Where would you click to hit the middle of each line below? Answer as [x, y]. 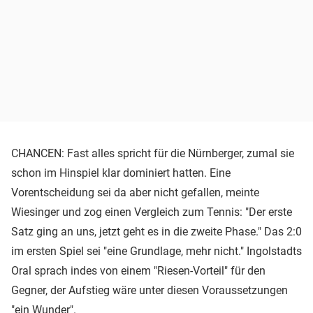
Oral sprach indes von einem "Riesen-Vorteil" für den [138, 270]
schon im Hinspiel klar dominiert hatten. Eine [121, 173]
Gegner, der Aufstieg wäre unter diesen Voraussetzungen [150, 290]
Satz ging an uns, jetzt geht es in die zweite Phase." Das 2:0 [156, 231]
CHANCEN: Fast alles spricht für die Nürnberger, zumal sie [153, 153]
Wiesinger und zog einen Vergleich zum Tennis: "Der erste [152, 212]
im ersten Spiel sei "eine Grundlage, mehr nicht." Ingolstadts [156, 251]
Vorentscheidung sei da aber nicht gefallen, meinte [135, 192]
